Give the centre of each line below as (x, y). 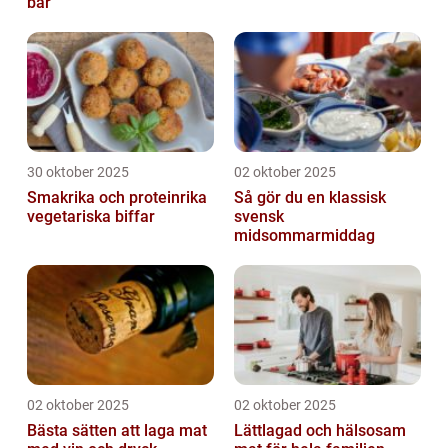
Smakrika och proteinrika (117, 197)
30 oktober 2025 (78, 171)
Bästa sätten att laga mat (117, 430)
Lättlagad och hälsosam (320, 430)
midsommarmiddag (304, 235)
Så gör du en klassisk (310, 197)
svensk (259, 216)
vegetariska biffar (91, 216)
